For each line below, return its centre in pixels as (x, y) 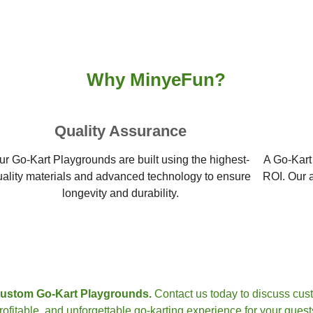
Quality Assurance (120, 131)
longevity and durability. (120, 193)
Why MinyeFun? (156, 80)
